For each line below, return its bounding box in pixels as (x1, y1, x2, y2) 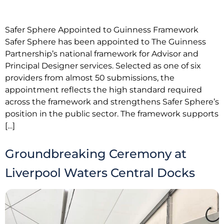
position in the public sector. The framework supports (5, 108, 218, 118)
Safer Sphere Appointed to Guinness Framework (5, 24, 198, 34)
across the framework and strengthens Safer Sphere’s (5, 96, 219, 106)
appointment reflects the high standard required (5, 84, 202, 94)
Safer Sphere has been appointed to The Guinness (5, 36, 206, 46)
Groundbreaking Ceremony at (5, 146, 186, 161)
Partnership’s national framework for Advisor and (5, 48, 198, 58)
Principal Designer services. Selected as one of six (5, 60, 201, 70)
